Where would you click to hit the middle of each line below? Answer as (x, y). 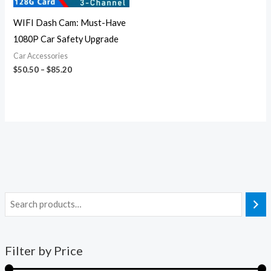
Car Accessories (41, 56)
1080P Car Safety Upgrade (66, 39)
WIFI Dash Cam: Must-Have (70, 22)
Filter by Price (44, 250)
